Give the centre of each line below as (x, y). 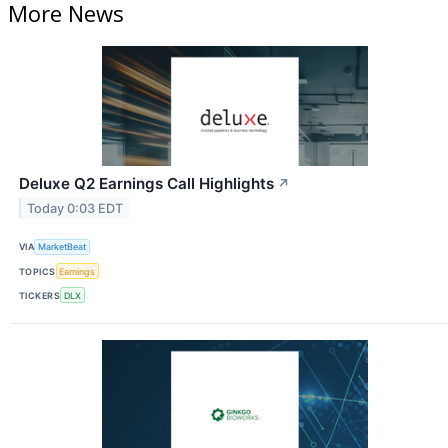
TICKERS (40, 295)
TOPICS (37, 271)
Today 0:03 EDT (75, 208)
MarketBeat (62, 247)
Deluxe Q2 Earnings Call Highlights (146, 183)
